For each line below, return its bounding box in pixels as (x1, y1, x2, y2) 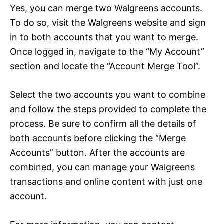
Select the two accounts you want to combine (10, 89, 205, 100)
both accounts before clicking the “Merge (10, 132, 186, 143)
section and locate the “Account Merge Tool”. (10, 60, 200, 71)
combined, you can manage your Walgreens (10, 161, 195, 172)
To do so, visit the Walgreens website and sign (10, 17, 206, 28)
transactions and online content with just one (10, 176, 202, 187)
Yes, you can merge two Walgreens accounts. (10, 2, 202, 13)
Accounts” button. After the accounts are (10, 147, 185, 158)
